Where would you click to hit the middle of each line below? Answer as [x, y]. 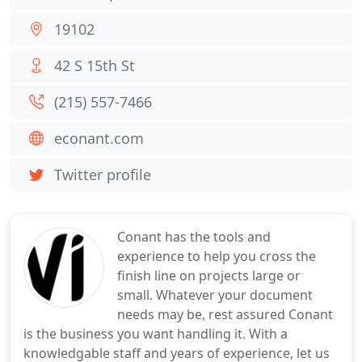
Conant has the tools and [194, 237]
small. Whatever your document [215, 295]
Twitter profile [103, 175]
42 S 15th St [95, 65]
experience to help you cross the [217, 256]
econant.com [99, 138]
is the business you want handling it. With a [156, 334]
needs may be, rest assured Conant [225, 314]
